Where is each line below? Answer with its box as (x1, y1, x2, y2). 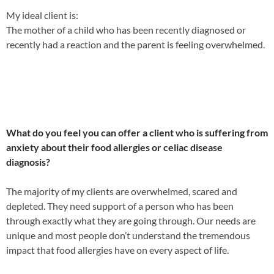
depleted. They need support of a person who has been (6, 200, 234, 212)
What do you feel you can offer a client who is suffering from (6, 127, 268, 138)
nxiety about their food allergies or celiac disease (11, 141, 223, 153)
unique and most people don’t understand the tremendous (6, 229, 250, 241)
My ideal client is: (6, 9, 78, 21)
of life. (204, 244, 229, 256)
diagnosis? (6, 156, 50, 168)
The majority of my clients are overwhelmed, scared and (6, 185, 237, 197)
